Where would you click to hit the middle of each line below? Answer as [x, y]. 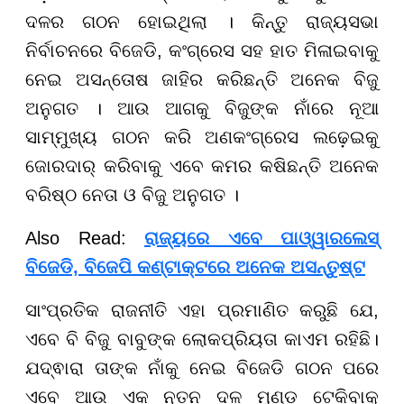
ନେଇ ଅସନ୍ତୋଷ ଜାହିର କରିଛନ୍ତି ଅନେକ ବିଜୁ [202, 79]
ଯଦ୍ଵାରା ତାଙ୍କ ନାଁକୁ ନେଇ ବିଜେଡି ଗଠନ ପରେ [202, 367]
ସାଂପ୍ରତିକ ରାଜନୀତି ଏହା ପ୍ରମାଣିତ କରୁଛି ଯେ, [202, 310]
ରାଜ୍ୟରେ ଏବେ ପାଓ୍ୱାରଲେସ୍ [262, 238]
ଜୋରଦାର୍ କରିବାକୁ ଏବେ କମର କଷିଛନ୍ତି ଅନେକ [202, 165]
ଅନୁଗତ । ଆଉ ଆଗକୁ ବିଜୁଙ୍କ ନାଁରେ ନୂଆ [202, 108]
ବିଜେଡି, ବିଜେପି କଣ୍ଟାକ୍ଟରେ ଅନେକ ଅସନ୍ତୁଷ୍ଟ [195, 266]
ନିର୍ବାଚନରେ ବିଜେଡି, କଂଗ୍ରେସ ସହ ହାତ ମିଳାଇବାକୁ [202, 50]
